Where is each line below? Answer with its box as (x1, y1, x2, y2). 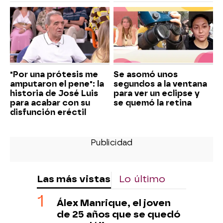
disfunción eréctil (10, 108, 86, 117)
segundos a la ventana (113, 79, 207, 89)
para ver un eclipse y (113, 89, 200, 99)
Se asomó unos (113, 70, 178, 80)
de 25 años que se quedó (57, 209, 180, 221)
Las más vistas (37, 173, 111, 185)
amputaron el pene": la (10, 79, 104, 89)
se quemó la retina (113, 98, 192, 108)
